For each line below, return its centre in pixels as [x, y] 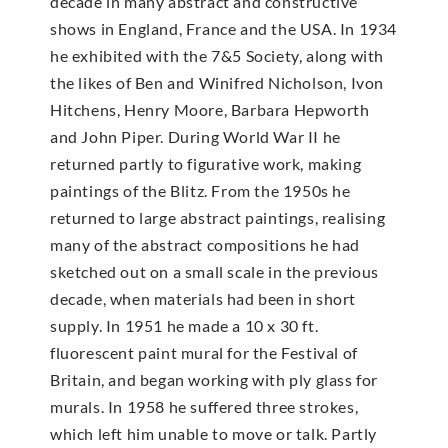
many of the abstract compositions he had [205, 244]
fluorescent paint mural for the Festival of [204, 352]
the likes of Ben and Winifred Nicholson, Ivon [217, 82]
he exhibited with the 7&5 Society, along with [217, 55]
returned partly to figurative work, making [206, 163]
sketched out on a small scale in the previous [215, 271]
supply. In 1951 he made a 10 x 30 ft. [184, 325]
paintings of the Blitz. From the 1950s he [200, 190]
